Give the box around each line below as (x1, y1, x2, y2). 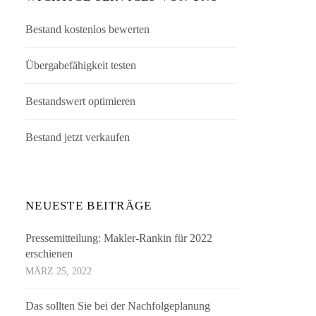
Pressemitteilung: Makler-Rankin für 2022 (25, 232, 213, 245)
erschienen (25, 248, 73, 260)
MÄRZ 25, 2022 (25, 266, 92, 277)
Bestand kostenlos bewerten (25, 23, 150, 36)
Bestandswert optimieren (25, 95, 136, 108)
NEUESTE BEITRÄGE (25, 199, 152, 213)
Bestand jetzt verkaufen (25, 131, 130, 144)
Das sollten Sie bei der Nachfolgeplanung (25, 300, 211, 312)
